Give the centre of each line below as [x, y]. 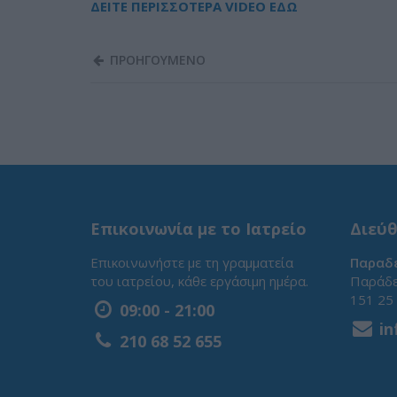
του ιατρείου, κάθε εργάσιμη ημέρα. [199, 281]
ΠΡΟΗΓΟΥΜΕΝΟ [156, 60]
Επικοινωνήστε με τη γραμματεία [192, 263]
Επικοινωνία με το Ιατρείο [198, 229]
